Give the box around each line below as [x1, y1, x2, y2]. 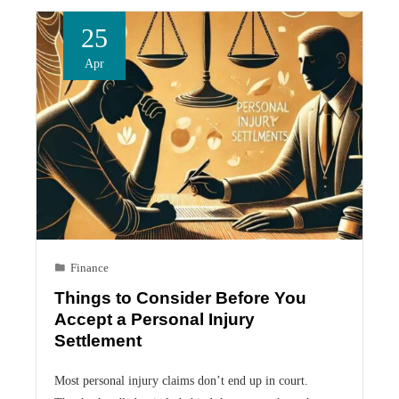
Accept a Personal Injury [54, 310, 255, 330]
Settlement [54, 331, 142, 351]
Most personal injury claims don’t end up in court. [54, 373, 308, 388]
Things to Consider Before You [54, 289, 306, 308]
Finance [70, 262, 109, 275]
